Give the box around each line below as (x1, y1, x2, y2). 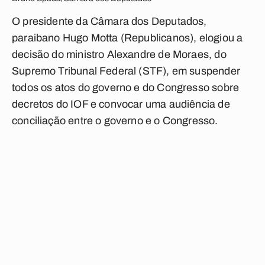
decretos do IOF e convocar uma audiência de (12, 98, 230, 110)
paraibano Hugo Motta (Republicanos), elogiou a (12, 32, 243, 44)
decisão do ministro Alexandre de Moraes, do (12, 49, 227, 60)
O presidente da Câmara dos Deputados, (12, 15, 207, 27)
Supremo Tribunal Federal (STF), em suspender (12, 65, 240, 77)
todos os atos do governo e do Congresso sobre (12, 82, 240, 93)
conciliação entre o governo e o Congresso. (12, 115, 218, 127)
